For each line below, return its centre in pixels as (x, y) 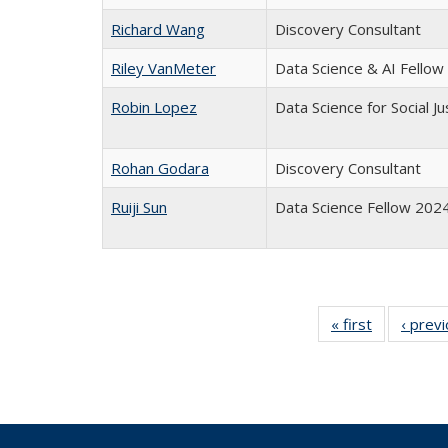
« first (351, 324)
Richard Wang (158, 29)
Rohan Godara (160, 168)
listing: (396, 346)
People (396, 368)
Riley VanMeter (163, 68)
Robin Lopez (154, 107)
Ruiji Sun (139, 207)
